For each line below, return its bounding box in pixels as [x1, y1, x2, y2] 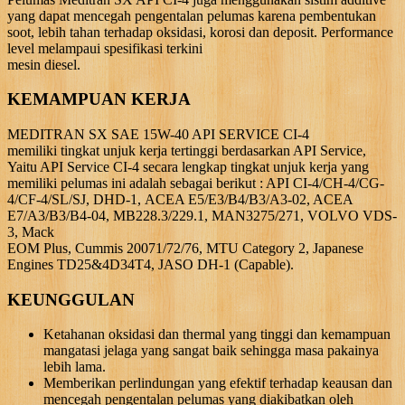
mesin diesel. [7, 56, 80, 72]
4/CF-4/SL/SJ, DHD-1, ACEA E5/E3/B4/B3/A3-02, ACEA [7, 191, 353, 207]
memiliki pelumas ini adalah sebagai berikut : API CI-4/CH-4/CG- [7, 174, 384, 191]
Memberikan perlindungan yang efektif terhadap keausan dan [43, 375, 392, 391]
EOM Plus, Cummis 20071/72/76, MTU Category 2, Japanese [7, 240, 363, 256]
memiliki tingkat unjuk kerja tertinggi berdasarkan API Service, [7, 142, 366, 158]
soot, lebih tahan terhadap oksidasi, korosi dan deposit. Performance [7, 24, 393, 40]
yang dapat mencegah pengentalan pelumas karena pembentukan [7, 7, 376, 24]
